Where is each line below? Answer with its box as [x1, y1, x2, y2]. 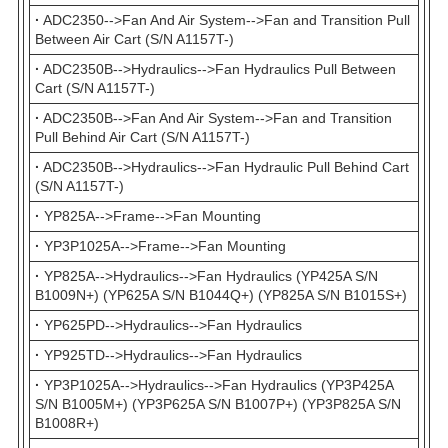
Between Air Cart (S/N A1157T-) [35, 31, 234, 48]
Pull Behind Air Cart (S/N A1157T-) [35, 129, 250, 146]
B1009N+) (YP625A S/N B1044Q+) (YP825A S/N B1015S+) [35, 287, 407, 304]
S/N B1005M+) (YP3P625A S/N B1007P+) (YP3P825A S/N [35, 396, 401, 413]
